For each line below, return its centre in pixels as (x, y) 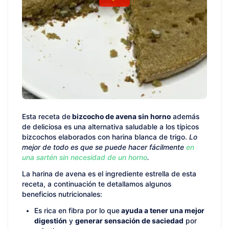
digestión (51, 221)
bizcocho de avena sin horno (121, 117)
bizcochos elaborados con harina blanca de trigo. (106, 137)
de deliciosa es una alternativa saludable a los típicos (110, 127)
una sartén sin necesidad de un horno (85, 157)
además (185, 117)
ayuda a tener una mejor (162, 211)
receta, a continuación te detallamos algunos (97, 184)
